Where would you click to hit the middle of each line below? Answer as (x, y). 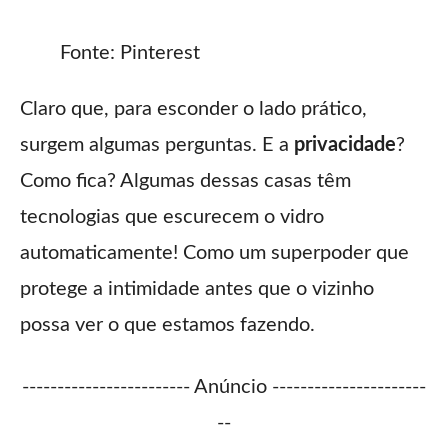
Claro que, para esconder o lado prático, (193, 109)
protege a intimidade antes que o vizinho (197, 289)
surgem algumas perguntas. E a (157, 145)
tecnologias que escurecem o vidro (172, 217)
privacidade (345, 145)
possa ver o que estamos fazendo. (167, 325)
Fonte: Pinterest (130, 53)
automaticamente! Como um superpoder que (214, 253)
